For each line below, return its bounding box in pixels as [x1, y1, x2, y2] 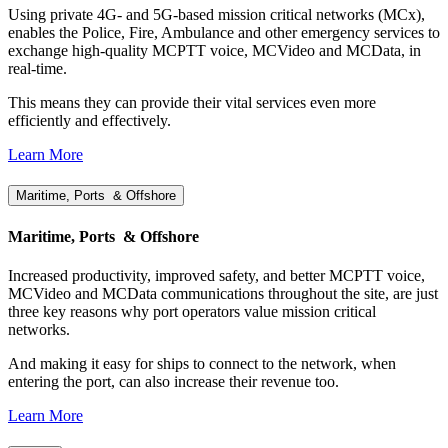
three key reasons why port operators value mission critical [8, 302, 376, 320]
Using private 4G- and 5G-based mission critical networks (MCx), [8, 6, 425, 24]
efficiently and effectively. [8, 112, 171, 130]
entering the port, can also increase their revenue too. [8, 372, 339, 390]
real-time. [8, 60, 67, 78]
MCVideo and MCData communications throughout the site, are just [8, 284, 438, 302]
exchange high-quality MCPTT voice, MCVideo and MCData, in [8, 42, 421, 60]
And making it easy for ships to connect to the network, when [8, 354, 396, 372]
